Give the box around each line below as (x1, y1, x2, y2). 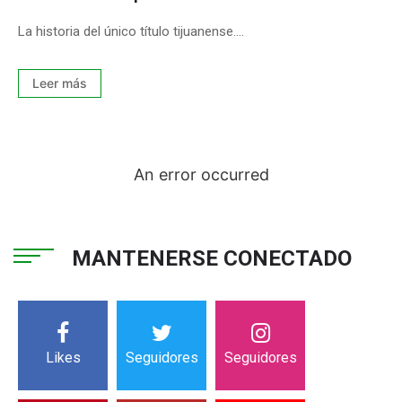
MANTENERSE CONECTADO (72, 245, 352, 271)
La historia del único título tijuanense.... (18, 22, 244, 39)
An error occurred (133, 164, 269, 184)
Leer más (32, 74, 87, 91)
